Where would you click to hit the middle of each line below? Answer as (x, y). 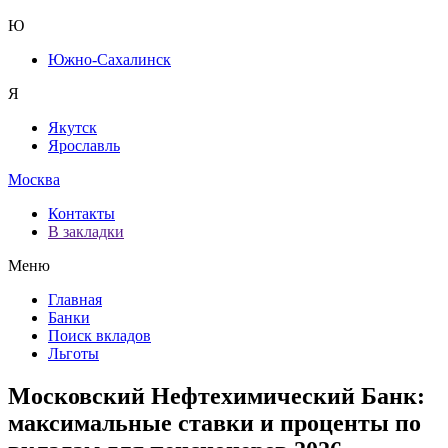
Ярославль (84, 145)
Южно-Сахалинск (109, 59)
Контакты (81, 213)
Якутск (72, 127)
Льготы (73, 353)
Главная (75, 299)
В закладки (86, 231)
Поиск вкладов (99, 335)
